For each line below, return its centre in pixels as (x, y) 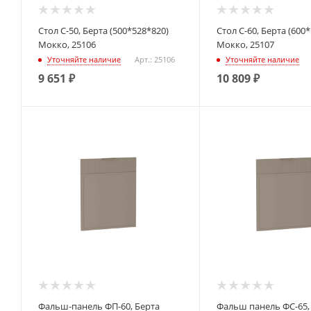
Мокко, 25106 (67, 45)
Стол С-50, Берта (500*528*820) (103, 31)
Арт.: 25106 (155, 59)
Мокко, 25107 (245, 45)
